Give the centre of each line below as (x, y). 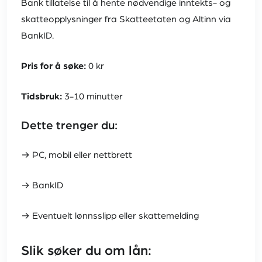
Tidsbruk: (42, 97)
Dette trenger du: (69, 126)
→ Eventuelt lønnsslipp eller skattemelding (110, 216)
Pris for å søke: (54, 66)
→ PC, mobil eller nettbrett (77, 155)
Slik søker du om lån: (86, 251)
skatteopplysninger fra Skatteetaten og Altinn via (126, 20)
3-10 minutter (92, 97)
